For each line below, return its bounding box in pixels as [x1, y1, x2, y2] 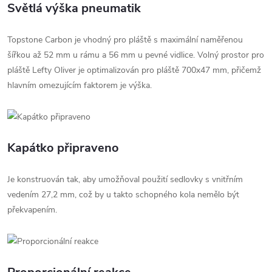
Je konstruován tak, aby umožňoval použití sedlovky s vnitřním [7, 173, 243, 185]
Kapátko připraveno [7, 139, 119, 156]
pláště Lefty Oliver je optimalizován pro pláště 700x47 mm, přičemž [7, 64, 261, 76]
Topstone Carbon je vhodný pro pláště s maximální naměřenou [7, 33, 243, 46]
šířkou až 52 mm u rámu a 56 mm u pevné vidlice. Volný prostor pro [7, 49, 264, 61]
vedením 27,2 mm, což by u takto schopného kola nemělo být [7, 188, 239, 200]
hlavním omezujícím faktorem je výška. [7, 79, 152, 91]
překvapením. [7, 203, 57, 216]
